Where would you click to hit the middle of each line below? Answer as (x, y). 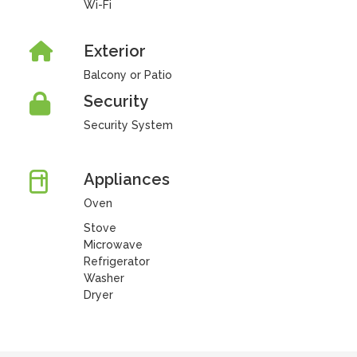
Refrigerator (116, 261)
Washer (104, 278)
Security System (128, 125)
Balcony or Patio (127, 75)
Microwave (113, 245)
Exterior (114, 51)
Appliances (126, 179)
